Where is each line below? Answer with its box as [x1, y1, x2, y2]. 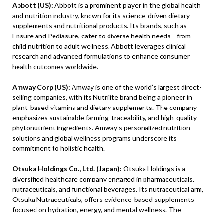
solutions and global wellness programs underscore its [12, 134, 177, 143]
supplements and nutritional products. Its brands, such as [12, 21, 187, 30]
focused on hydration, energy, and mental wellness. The [12, 205, 181, 214]
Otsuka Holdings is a [122, 164, 185, 173]
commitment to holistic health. [12, 144, 105, 153]
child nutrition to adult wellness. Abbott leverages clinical [12, 42, 186, 51]
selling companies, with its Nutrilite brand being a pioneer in [12, 93, 192, 102]
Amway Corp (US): [12, 83, 70, 91]
